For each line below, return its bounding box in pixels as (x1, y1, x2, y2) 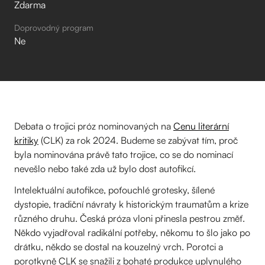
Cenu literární (173, 120, 229, 132)
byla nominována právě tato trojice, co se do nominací (14, 148, 233, 160)
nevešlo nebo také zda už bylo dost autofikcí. (14, 163, 196, 174)
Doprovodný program (14, 22, 93, 33)
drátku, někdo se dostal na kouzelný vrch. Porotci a (14, 241, 223, 253)
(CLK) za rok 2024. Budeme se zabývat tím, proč (38, 134, 238, 146)
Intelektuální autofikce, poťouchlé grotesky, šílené (14, 184, 215, 196)
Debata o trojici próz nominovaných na (14, 120, 173, 132)
